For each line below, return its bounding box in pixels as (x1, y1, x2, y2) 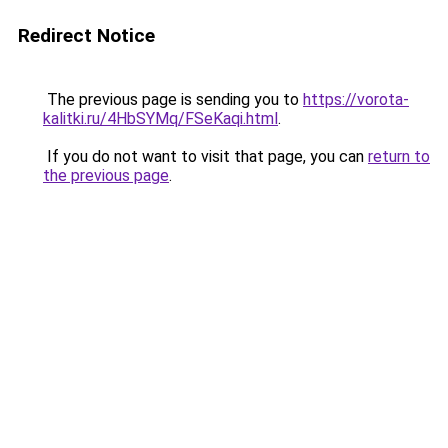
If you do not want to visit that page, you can (43, 147, 368, 166)
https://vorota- (303, 90, 409, 109)
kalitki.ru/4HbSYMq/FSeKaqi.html (43, 109, 278, 128)
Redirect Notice (18, 24, 155, 47)
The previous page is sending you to (43, 90, 303, 109)
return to (368, 147, 430, 166)
